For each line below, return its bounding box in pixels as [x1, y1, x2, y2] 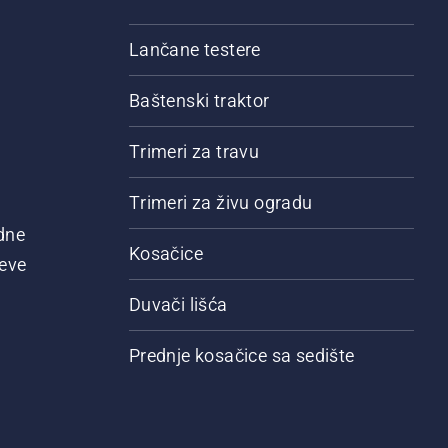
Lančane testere [128, 39, 261, 61]
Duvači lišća [128, 294, 228, 316]
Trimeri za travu [128, 141, 260, 163]
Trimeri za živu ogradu [128, 192, 313, 214]
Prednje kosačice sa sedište [128, 345, 355, 367]
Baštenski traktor [128, 90, 270, 112]
